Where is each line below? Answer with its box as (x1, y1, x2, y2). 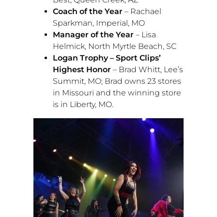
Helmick (52, 42, 85, 51)
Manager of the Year (52, 30, 134, 40)
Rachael (130, 7, 161, 16)
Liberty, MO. (69, 100, 113, 109)
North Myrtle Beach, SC (88, 42, 176, 51)
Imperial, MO (95, 18, 145, 28)
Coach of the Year (52, 7, 123, 16)
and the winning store (93, 88, 181, 98)
